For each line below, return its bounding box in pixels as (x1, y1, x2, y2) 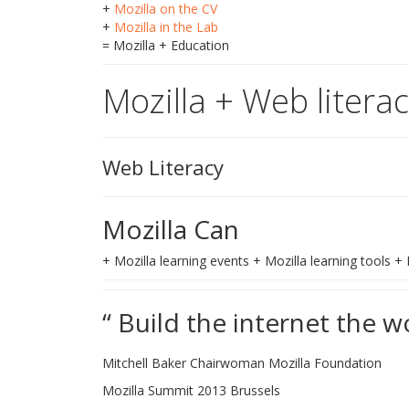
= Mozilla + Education (102, 37, 229, 54)
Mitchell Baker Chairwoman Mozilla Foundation (102, 354, 382, 372)
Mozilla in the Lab (114, 18, 218, 36)
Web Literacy (102, 153, 224, 181)
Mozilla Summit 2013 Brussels (102, 382, 280, 399)
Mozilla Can (102, 212, 239, 246)
